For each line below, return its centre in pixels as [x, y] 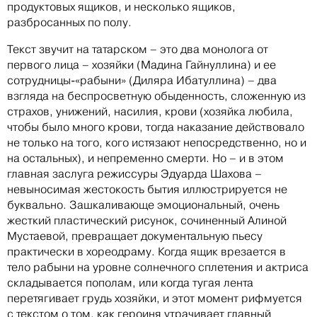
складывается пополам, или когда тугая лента [130, 282]
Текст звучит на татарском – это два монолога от [138, 49]
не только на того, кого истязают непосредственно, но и [157, 142]
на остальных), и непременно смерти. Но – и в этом [145, 158]
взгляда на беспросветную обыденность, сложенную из [156, 96]
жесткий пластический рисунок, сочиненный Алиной [147, 220]
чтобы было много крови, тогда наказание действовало [156, 127]
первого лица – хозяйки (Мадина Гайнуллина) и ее [142, 64]
